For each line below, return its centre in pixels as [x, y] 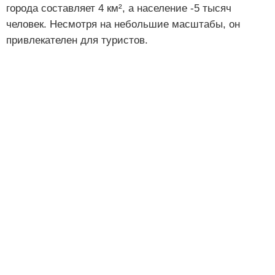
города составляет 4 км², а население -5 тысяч [119, 9]
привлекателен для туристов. [77, 41]
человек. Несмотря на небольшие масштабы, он [123, 25]
